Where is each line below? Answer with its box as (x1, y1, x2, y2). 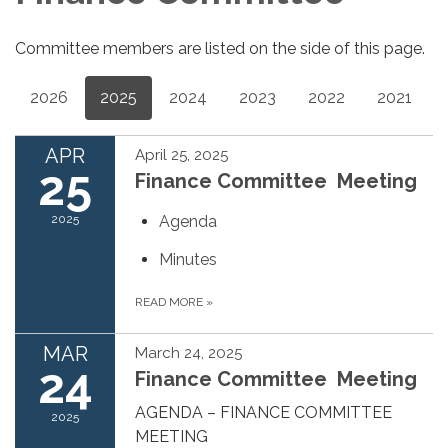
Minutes (159, 249, 217, 269)
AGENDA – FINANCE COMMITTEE (135, 402, 392, 422)
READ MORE (135, 294, 206, 309)
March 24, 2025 (135, 343, 242, 362)
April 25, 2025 (135, 145, 228, 164)
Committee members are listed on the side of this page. (15, 38, 429, 58)
